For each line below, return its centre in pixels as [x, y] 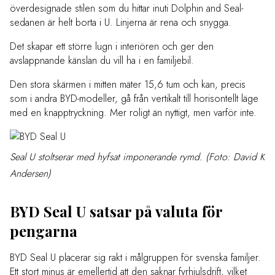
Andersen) [30, 174]
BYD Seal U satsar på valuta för [116, 211]
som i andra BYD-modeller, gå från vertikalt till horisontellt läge [134, 99]
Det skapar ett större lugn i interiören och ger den [112, 47]
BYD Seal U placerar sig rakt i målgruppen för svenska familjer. [135, 258]
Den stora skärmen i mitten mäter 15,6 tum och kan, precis [128, 85]
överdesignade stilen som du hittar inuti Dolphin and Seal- [126, 9]
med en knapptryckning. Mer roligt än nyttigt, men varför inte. [133, 113]
